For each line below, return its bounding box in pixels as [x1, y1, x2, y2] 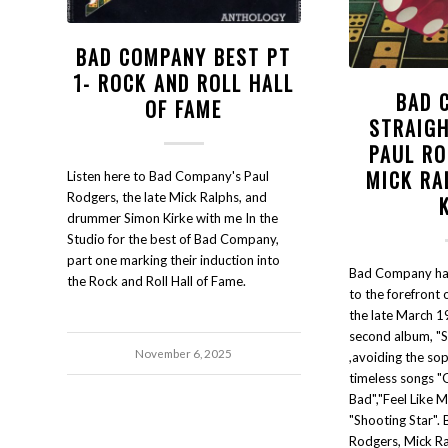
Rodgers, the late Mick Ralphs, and [67, 188, 267, 205]
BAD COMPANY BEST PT [76, 41, 292, 72]
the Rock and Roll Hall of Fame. [67, 272, 246, 289]
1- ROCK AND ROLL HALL [73, 67, 295, 98]
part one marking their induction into [67, 251, 280, 268]
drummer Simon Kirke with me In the [67, 209, 278, 226]
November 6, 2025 [135, 345, 233, 360]
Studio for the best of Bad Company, [67, 230, 279, 247]
